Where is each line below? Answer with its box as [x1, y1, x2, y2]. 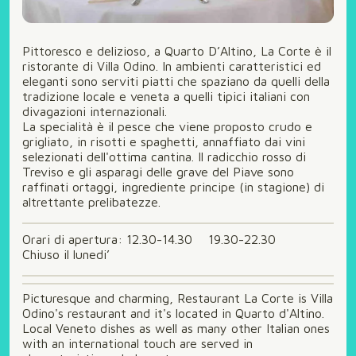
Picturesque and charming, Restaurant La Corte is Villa [22, 291, 333, 305]
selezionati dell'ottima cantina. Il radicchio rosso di [22, 149, 306, 164]
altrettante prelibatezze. [22, 195, 161, 209]
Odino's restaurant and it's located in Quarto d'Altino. [22, 306, 324, 320]
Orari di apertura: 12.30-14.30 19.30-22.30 [22, 232, 276, 246]
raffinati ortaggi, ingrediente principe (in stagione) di [22, 180, 324, 194]
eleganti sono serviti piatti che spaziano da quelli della [22, 74, 330, 88]
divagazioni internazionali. [22, 104, 167, 118]
